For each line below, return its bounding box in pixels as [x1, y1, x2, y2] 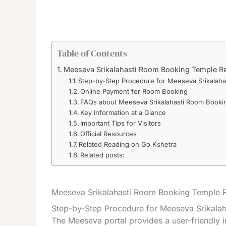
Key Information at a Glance [80, 108, 166, 117]
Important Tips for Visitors [80, 119, 161, 127]
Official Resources [80, 129, 137, 138]
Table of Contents [57, 46, 127, 60]
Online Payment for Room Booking [80, 87, 188, 95]
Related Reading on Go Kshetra [79, 140, 177, 148]
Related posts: [80, 150, 125, 159]
